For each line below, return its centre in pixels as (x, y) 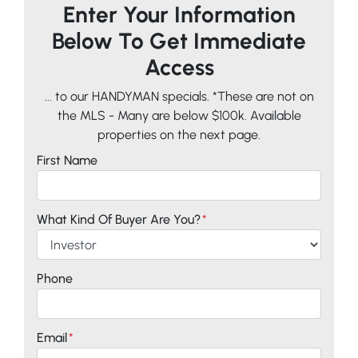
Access (179, 67)
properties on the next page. (179, 135)
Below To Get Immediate (179, 41)
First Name (67, 160)
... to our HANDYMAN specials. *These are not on (179, 96)
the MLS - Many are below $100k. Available (179, 115)
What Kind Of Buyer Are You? (119, 219)
